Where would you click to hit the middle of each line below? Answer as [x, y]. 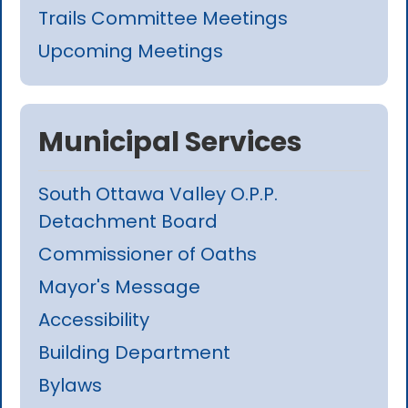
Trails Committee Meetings [163, 19]
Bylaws [71, 386]
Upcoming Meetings [131, 51]
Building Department [135, 353]
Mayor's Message [120, 287]
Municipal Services [171, 143]
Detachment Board [128, 222]
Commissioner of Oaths [148, 255]
